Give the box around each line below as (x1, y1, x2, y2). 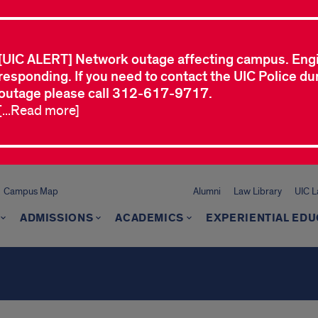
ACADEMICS (115, 211, 185, 226)
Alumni (193, 185, 221, 197)
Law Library (234, 185, 282, 197)
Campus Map (3, 185, 58, 197)
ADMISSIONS (19, 211, 94, 226)
